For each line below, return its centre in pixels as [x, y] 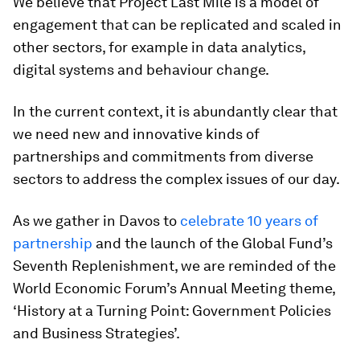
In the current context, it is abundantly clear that [175, 112]
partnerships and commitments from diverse [163, 157]
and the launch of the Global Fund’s [213, 243]
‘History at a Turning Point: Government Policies [172, 311]
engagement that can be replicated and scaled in [177, 25]
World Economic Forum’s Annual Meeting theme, [174, 288]
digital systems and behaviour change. [141, 70]
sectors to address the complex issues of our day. [176, 179]
